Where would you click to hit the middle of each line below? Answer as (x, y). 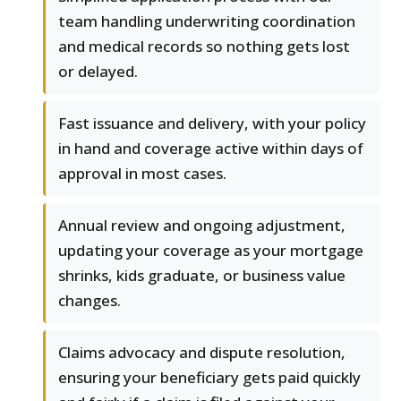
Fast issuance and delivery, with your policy (212, 124)
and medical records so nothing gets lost (204, 47)
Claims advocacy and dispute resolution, (202, 353)
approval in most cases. (142, 174)
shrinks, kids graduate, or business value (202, 276)
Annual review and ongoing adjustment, (202, 226)
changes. (90, 301)
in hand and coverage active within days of (211, 149)
